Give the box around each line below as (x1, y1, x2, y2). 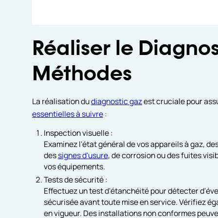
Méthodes (32, 63, 132, 85)
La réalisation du (32, 95, 91, 107)
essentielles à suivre (32, 108, 103, 119)
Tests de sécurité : (43, 174, 108, 185)
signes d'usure (57, 150, 108, 161)
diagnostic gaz (91, 95, 142, 107)
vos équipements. (43, 161, 105, 172)
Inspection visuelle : (43, 127, 113, 139)
